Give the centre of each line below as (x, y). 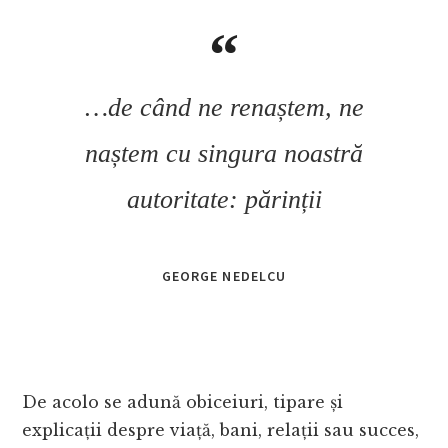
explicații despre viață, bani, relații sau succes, (221, 430)
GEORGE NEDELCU (224, 276)
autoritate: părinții (224, 200)
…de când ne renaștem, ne (224, 108)
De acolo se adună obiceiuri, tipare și (183, 402)
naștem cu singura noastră (224, 154)
